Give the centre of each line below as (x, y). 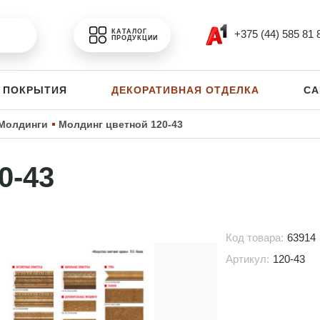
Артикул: (247, 259)
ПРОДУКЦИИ (135, 38)
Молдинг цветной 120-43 (121, 124)
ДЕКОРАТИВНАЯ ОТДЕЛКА (185, 90)
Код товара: (255, 237)
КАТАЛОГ (130, 31)
